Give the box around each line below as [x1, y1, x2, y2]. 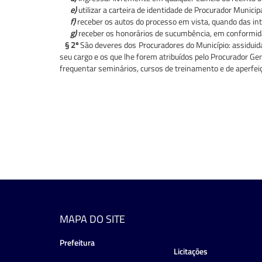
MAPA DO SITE [60, 211, 125, 227]
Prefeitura [60, 236, 95, 249]
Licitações [174, 244, 208, 257]
